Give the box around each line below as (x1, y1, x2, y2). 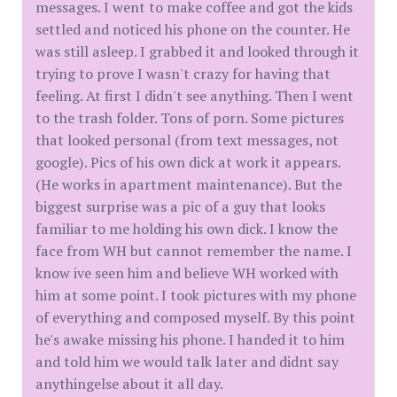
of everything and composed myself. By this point (35, 307, 355, 327)
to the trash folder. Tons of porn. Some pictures (35, 108, 344, 128)
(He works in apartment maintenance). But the (35, 175, 342, 194)
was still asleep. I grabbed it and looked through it (35, 42, 359, 61)
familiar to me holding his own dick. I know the (35, 219, 338, 238)
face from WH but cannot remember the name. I (35, 241, 352, 261)
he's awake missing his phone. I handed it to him (35, 330, 345, 349)
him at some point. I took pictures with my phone (35, 285, 356, 305)
